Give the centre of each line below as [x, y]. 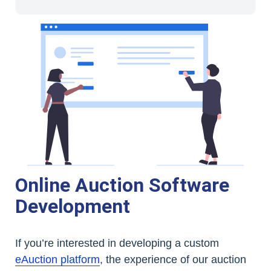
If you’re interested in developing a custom [117, 243]
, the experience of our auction [173, 259]
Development [73, 206]
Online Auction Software [122, 185]
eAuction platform [57, 259]
